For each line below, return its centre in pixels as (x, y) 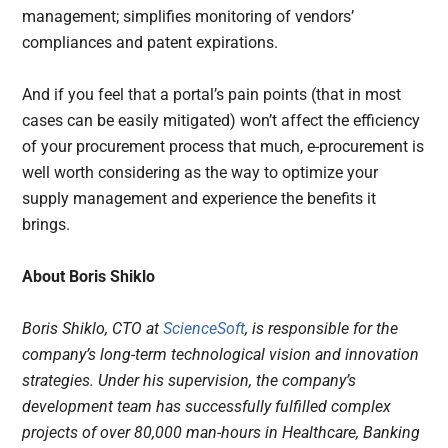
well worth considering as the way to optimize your (200, 172)
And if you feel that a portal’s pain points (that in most (212, 94)
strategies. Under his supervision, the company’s (189, 380)
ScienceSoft (204, 328)
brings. (50, 224)
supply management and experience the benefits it (199, 198)
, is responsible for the (322, 328)
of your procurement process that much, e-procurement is (223, 146)
